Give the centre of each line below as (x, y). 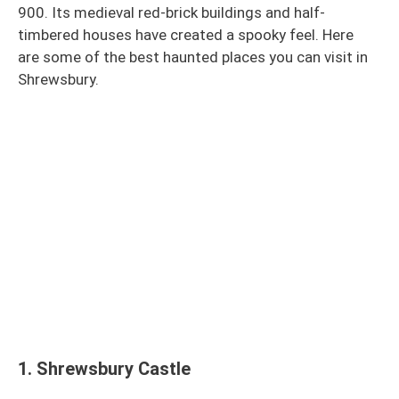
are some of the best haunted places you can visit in (193, 57)
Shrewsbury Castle (114, 369)
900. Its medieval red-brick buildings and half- (171, 12)
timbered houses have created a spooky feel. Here (187, 34)
